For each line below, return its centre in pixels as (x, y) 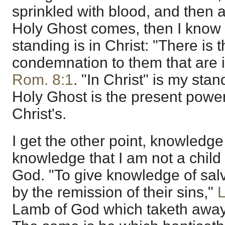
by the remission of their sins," (115, 192)
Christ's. (39, 114)
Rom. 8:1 (43, 80)
